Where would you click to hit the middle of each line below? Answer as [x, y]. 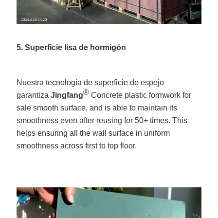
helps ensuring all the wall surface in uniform [93, 133]
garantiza [34, 95]
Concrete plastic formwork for [140, 95]
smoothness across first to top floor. [77, 146]
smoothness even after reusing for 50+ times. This [102, 121]
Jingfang [67, 95]
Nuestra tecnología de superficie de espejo [91, 83]
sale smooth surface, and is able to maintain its [97, 108]
